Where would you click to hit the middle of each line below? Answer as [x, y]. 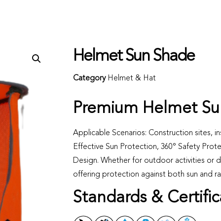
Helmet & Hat [132, 78]
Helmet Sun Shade [134, 56]
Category [89, 78]
